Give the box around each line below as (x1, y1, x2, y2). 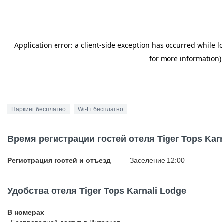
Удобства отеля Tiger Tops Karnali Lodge (7, 186, 186, 196)
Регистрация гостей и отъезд (7, 156, 111, 164)
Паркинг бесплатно (11, 106, 66, 112)
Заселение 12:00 (130, 156, 185, 164)
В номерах (7, 208, 44, 216)
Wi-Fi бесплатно (78, 106, 123, 112)
